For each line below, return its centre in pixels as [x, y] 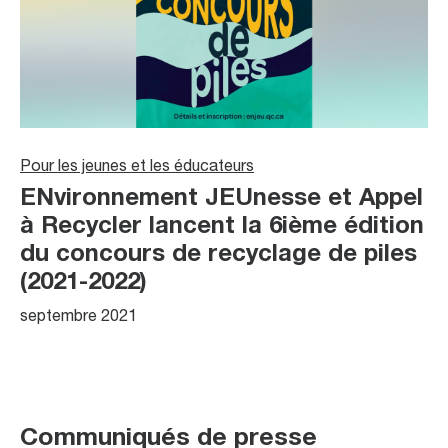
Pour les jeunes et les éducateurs [137, 167]
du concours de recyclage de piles [218, 255]
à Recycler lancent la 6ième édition [222, 227]
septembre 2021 [78, 317]
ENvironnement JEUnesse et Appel [221, 199]
